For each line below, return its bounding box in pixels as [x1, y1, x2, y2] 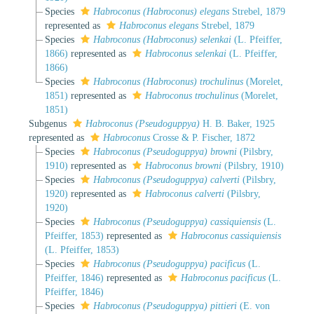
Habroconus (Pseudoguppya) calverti [93, 174, 240, 185]
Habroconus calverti [144, 188, 224, 199]
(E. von [236, 300, 270, 311]
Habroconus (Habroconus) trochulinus [93, 76, 243, 87]
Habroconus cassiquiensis [180, 230, 281, 241]
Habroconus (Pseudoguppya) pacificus [93, 258, 245, 269]
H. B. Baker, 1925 [200, 118, 275, 129]
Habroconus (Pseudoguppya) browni [93, 146, 237, 157]
